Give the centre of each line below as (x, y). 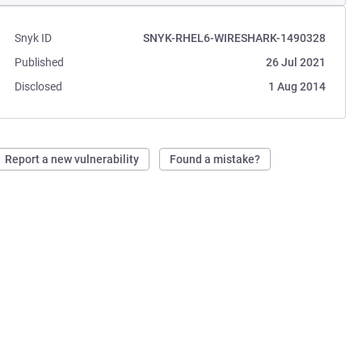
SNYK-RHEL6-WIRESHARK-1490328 (234, 38)
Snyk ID (34, 38)
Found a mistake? (215, 159)
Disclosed (39, 86)
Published (40, 62)
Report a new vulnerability (72, 159)
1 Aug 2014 (297, 86)
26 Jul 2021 (295, 62)
